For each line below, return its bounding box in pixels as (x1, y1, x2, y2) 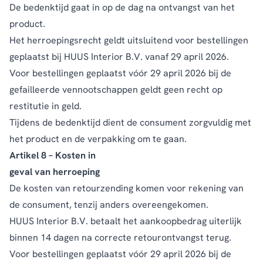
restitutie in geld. (9, 99, 82, 112)
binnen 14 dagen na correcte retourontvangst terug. (9, 231, 231, 244)
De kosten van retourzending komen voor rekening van (9, 181, 244, 194)
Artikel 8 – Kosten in (9, 149, 96, 161)
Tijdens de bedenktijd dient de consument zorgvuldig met (9, 116, 251, 129)
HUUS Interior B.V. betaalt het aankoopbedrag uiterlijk (9, 214, 242, 227)
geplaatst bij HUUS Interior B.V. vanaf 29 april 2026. (9, 50, 229, 63)
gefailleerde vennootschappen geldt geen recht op (9, 83, 222, 96)
